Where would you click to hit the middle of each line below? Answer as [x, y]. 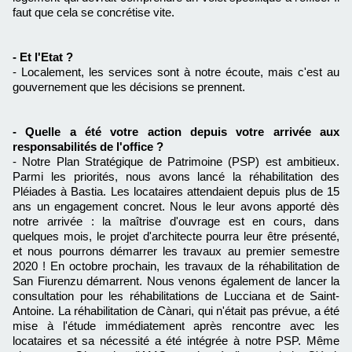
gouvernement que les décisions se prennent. [129, 87]
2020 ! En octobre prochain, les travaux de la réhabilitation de [176, 266]
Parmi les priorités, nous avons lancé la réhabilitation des [176, 177]
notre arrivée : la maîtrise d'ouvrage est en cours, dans [176, 222]
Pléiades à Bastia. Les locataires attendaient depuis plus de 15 [176, 192]
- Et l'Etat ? [43, 57]
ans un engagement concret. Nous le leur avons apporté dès [176, 207]
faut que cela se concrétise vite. [93, 13]
